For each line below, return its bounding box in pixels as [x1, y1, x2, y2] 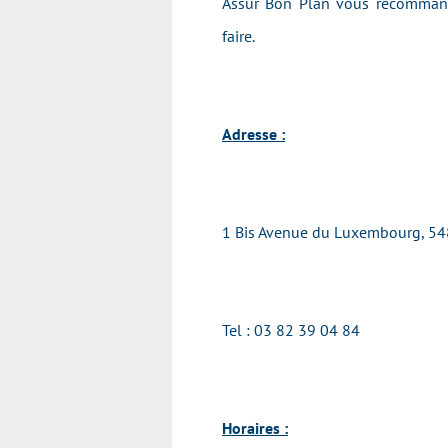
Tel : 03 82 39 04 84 [222, 320, 360, 340]
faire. [222, 26, 266, 46]
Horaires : [222, 418, 288, 438]
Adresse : [222, 124, 285, 144]
